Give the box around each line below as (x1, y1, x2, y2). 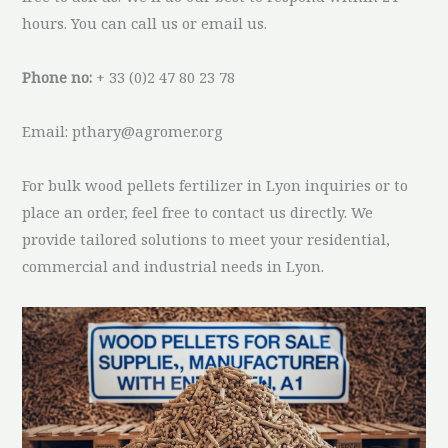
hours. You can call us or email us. (22, 12, 268, 33)
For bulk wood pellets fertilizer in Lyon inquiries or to (22, 174, 409, 195)
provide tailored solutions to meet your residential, (22, 228, 391, 249)
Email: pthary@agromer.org (22, 120, 224, 141)
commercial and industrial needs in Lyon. (22, 255, 325, 276)
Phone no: (22, 66, 93, 87)
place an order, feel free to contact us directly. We (22, 201, 374, 222)
